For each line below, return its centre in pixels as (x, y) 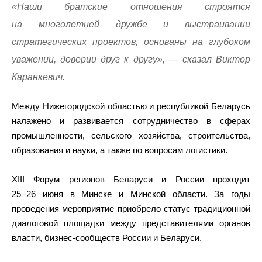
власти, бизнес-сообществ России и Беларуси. (107, 238)
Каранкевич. (38, 77)
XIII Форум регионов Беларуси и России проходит (131, 179)
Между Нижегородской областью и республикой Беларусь (131, 106)
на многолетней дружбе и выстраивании (131, 24)
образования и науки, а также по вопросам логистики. (120, 150)
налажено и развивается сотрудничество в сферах (131, 121)
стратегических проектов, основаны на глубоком (131, 42)
